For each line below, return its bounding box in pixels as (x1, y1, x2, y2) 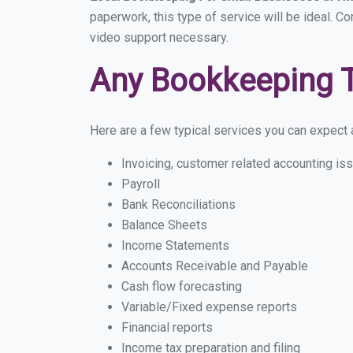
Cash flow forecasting (121, 279, 242, 294)
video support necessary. (90, 30, 229, 45)
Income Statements (121, 238, 229, 253)
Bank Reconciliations (121, 197, 236, 212)
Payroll (121, 176, 160, 191)
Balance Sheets (121, 217, 207, 232)
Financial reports (121, 320, 213, 335)
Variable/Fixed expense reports (121, 299, 297, 314)
